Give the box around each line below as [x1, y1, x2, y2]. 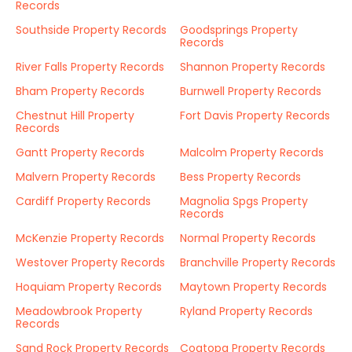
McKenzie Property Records [16, 230, 164, 246]
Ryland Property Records [180, 303, 313, 319]
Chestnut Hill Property [16, 108, 134, 123]
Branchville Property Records [180, 255, 335, 270]
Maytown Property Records [180, 279, 327, 295]
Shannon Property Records [180, 59, 325, 75]
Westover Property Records [16, 255, 165, 270]
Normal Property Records [180, 230, 316, 246]
